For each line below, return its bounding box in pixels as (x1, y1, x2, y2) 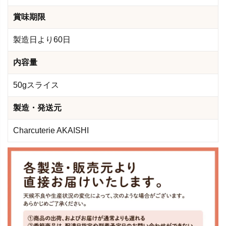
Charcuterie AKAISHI (13, 126, 89, 135)
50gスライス (13, 80, 59, 89)
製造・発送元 (13, 103, 62, 112)
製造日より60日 (13, 35, 71, 44)
